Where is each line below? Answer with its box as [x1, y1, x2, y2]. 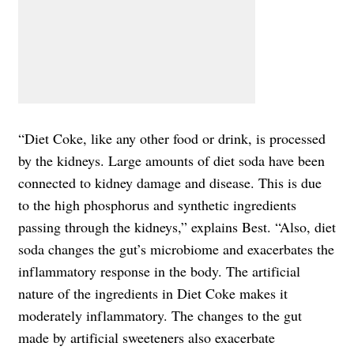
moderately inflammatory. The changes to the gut [18, 305, 302, 325]
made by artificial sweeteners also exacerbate [18, 327, 275, 347]
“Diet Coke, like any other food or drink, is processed [18, 128, 326, 148]
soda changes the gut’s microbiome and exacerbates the [18, 239, 334, 258]
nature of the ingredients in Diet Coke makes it [18, 283, 288, 303]
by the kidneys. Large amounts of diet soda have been [18, 150, 325, 170]
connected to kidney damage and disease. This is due [18, 172, 322, 192]
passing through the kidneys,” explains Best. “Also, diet [18, 217, 336, 236]
